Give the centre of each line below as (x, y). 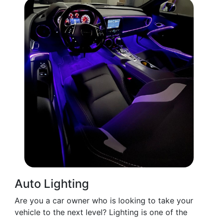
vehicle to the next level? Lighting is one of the (101, 212)
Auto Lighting (52, 184)
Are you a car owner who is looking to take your (104, 200)
